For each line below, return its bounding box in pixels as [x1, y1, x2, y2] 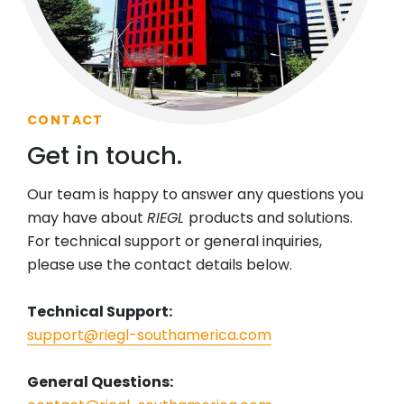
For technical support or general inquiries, [27, 231, 322, 252]
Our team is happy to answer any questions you [27, 184, 363, 206]
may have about [27, 207, 147, 229]
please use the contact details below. [27, 254, 292, 276]
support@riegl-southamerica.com [27, 325, 271, 346]
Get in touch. [27, 139, 182, 173]
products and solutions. [188, 207, 353, 229]
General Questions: [27, 372, 173, 393]
